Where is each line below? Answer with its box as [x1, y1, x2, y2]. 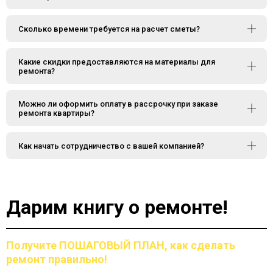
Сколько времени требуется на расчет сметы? [18, 24, 200, 34]
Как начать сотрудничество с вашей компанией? [18, 141, 204, 151]
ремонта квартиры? [18, 108, 94, 118]
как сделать [170, 238, 235, 252]
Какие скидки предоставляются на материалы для [18, 57, 215, 66]
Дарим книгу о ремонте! [6, 195, 228, 219]
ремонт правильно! [6, 252, 107, 266]
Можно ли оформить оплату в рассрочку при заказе [18, 99, 218, 108]
